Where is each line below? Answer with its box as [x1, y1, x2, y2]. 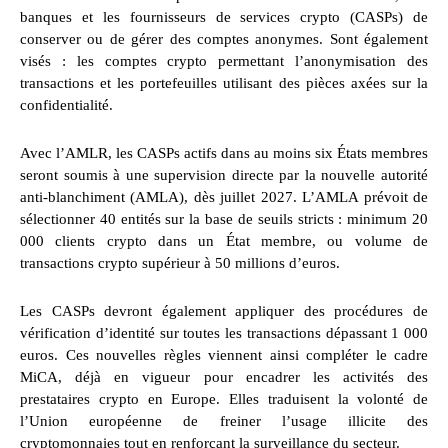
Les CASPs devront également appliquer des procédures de [20, 303, 428, 320]
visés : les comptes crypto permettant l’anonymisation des [20, 53, 428, 70]
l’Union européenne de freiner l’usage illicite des [20, 413, 428, 430]
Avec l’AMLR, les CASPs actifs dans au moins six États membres [20, 145, 428, 162]
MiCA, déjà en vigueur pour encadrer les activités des [20, 369, 428, 386]
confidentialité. [20, 97, 113, 114]
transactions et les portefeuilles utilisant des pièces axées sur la [20, 75, 428, 92]
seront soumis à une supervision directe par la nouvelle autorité [20, 167, 428, 184]
